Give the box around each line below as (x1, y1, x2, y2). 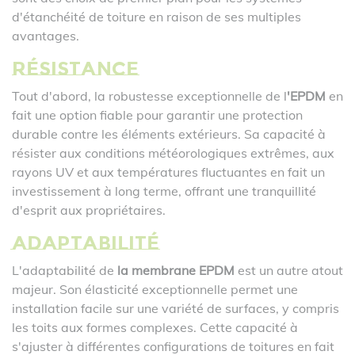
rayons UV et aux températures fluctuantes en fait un (12, 164, 325, 180)
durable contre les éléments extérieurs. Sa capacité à (12, 126, 326, 142)
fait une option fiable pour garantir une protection (12, 107, 303, 123)
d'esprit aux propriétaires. (12, 202, 166, 218)
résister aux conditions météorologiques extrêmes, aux (12, 145, 334, 161)
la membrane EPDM (117, 262, 235, 278)
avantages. (12, 28, 79, 44)
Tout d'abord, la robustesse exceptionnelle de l (12, 88, 287, 104)
